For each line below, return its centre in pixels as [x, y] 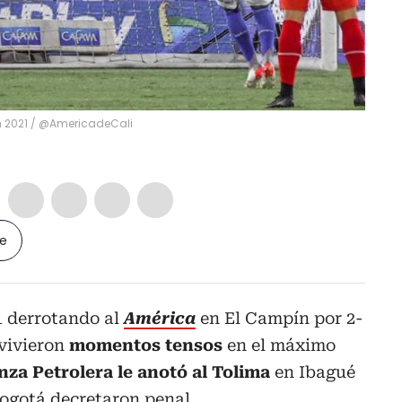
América [160, 318]
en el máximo [279, 345]
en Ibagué [313, 371]
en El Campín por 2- [279, 318]
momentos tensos [146, 345]
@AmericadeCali [86, 123]
